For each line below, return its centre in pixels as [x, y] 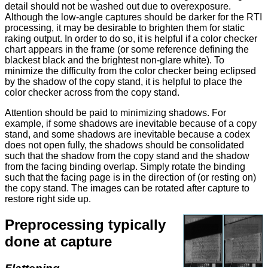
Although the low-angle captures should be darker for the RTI [133, 17]
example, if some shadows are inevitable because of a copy [131, 124]
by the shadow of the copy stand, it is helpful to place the [124, 82]
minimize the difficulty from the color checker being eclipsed [130, 71]
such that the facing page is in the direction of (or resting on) [130, 178]
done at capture [58, 242]
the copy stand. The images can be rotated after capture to [127, 188]
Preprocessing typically [85, 225]
